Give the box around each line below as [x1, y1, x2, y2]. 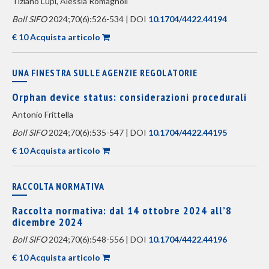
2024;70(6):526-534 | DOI [47, 14, 148, 24]
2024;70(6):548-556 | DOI [47, 234, 148, 244]
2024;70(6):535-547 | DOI [47, 127, 148, 138]
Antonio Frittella [12, 109, 73, 119]
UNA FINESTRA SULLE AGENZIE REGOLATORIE [12, 67, 198, 79]
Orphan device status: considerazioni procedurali [12, 90, 247, 104]
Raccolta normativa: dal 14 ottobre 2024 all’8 [12, 204, 232, 217]
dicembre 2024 [12, 215, 83, 229]
